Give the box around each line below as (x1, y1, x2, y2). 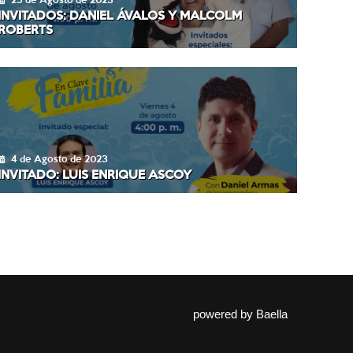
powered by (192, 307, 256, 321)
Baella (255, 307, 288, 321)
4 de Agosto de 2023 (10, 151, 108, 165)
